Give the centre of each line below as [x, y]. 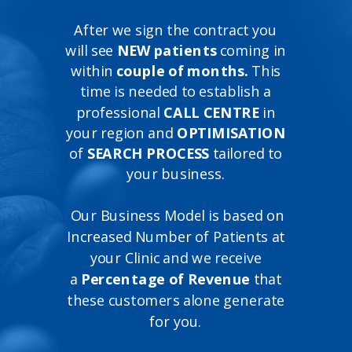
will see [91, 51]
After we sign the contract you [176, 30]
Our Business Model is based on [176, 216]
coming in [251, 51]
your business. [176, 174]
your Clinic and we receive [176, 258]
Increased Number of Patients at [176, 237]
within [93, 71]
